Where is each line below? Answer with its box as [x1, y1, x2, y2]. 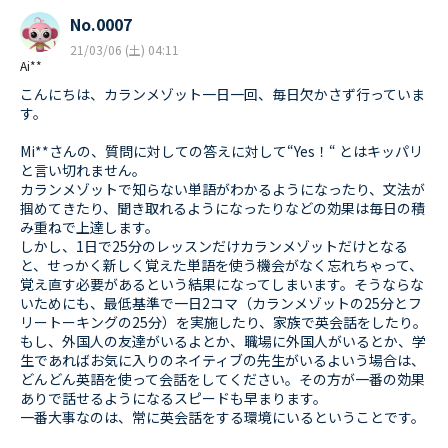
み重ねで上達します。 [20, 217, 159, 238]
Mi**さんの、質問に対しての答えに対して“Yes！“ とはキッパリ [20, 141, 423, 162]
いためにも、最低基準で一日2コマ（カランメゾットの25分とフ [20, 293, 422, 314]
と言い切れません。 [20, 160, 146, 181]
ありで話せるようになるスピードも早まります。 [20, 388, 327, 409]
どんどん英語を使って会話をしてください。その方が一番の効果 [20, 369, 425, 390]
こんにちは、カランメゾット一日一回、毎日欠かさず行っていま [20, 84, 425, 105]
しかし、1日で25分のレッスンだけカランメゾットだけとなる [20, 236, 408, 257]
